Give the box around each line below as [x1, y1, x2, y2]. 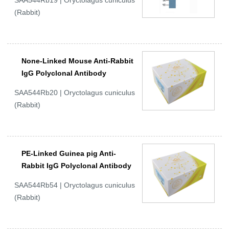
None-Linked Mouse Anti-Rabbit [21, 57, 133, 65]
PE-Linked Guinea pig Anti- [21, 149, 116, 158]
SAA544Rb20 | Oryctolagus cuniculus [14, 88, 135, 97]
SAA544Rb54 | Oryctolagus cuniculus [14, 181, 135, 190]
